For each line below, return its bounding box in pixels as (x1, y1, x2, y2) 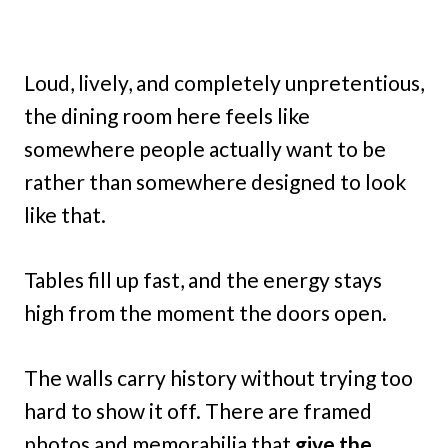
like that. (24, 202, 106, 228)
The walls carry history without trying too (24, 365, 413, 391)
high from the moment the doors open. (24, 300, 387, 326)
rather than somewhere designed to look (24, 169, 406, 195)
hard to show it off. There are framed (24, 398, 372, 424)
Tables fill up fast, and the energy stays (24, 267, 382, 293)
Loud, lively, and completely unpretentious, (24, 70, 424, 96)
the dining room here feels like (24, 103, 310, 129)
